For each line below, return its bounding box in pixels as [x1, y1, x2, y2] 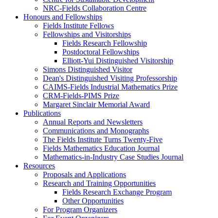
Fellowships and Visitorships [43, 30, 131, 38]
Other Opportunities [62, 196, 124, 205]
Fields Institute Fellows [43, 21, 114, 30]
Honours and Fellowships [23, 12, 102, 21]
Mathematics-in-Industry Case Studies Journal [43, 152, 183, 161]
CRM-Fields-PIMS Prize [43, 91, 119, 100]
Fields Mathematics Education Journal [43, 144, 160, 152]
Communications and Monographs [43, 126, 149, 135]
